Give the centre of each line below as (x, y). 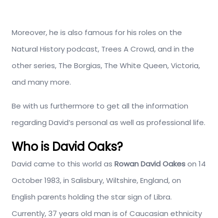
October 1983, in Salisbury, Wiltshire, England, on (96, 180)
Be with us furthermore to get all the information (100, 106)
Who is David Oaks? (67, 147)
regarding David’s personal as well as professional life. (109, 122)
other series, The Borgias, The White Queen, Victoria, (106, 65)
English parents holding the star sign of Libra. (92, 197)
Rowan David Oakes (150, 164)
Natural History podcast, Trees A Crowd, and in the (103, 49)
